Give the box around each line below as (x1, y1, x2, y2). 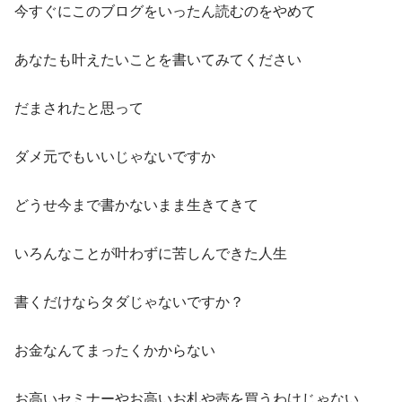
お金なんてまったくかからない (14, 343, 215, 359)
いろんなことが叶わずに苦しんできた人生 (14, 246, 287, 262)
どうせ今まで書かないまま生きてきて (14, 197, 258, 214)
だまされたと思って (14, 100, 144, 117)
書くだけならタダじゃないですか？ (14, 294, 244, 310)
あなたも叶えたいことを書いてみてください (14, 52, 301, 68)
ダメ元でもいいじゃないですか (14, 149, 215, 165)
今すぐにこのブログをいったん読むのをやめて (14, 4, 316, 20)
